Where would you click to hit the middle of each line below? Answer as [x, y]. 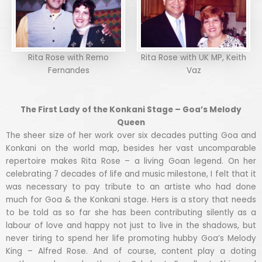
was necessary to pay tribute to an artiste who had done [131, 187]
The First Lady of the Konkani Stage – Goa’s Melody [131, 109]
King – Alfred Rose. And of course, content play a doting [131, 251]
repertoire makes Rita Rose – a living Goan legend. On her [131, 161]
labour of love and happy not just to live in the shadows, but [131, 225]
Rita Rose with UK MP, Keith [194, 57]
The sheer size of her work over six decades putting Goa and [131, 135]
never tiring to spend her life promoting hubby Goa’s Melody [131, 238]
